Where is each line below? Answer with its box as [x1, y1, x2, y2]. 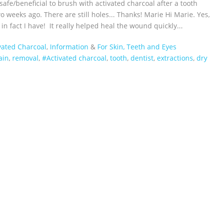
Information [50, 42, 88, 51]
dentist [131, 53, 153, 63]
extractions [157, 53, 193, 63]
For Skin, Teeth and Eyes [97, 42, 176, 51]
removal [12, 53, 39, 63]
